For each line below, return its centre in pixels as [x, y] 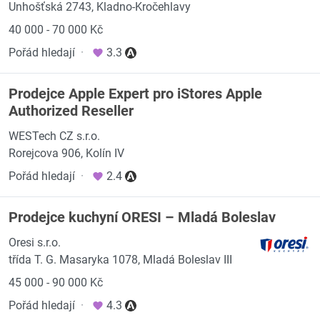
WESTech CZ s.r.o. [54, 136]
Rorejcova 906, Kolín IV [66, 153]
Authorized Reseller [71, 111]
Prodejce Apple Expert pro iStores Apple [135, 94]
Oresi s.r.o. [35, 242]
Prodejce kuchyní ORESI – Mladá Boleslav [142, 217]
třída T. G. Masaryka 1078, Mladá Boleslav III [120, 260]
